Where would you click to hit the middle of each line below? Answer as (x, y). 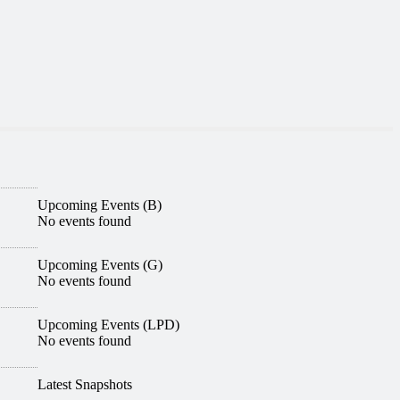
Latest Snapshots (106, 384)
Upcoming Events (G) (112, 265)
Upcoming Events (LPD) (113, 325)
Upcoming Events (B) (112, 205)
